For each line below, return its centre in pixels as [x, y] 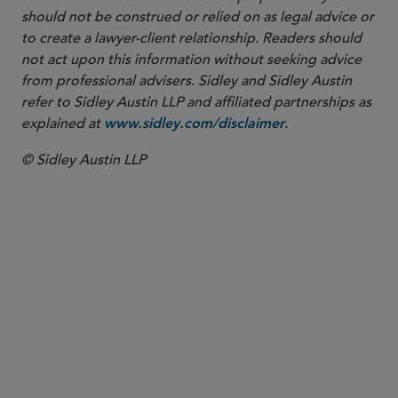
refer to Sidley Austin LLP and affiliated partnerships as [196, 102]
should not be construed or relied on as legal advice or [198, 17]
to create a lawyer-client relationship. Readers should [191, 38]
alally [157, 375]
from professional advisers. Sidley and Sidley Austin [187, 81]
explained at [63, 123]
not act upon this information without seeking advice [191, 60]
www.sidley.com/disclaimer [194, 124]
